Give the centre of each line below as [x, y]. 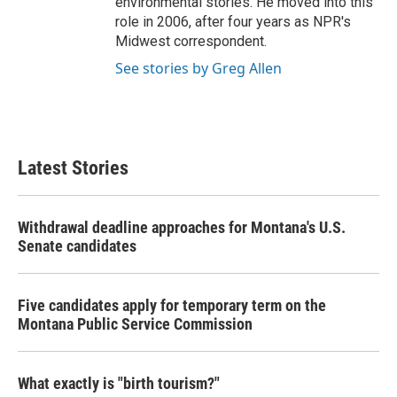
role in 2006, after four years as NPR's [233, 22]
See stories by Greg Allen [198, 68]
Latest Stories [73, 168]
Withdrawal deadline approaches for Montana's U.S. [182, 227]
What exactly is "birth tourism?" [119, 383]
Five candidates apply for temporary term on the [172, 305]
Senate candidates [77, 246]
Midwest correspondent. [191, 41]
